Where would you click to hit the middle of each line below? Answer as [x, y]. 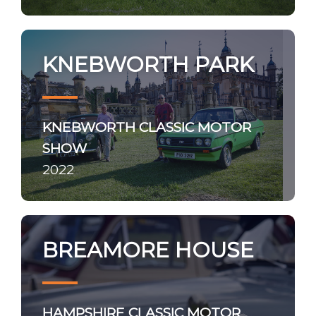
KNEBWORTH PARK [148, 65]
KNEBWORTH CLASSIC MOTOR [147, 127]
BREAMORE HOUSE [148, 250]
